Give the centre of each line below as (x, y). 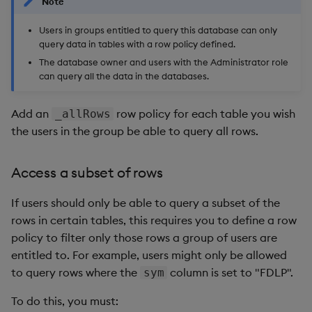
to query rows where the (76, 273)
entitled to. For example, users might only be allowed (149, 255)
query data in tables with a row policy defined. (137, 44)
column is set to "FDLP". (231, 273)
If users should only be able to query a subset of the (146, 203)
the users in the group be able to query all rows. (135, 131)
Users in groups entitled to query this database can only (158, 30)
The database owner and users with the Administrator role (164, 62)
